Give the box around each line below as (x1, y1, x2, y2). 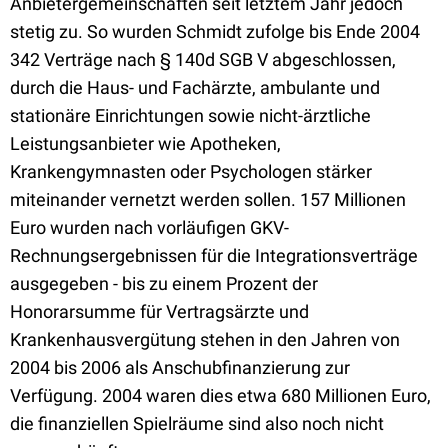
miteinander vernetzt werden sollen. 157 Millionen (10, 189, 406, 210)
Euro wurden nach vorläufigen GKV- (10, 217, 289, 238)
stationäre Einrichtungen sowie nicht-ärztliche (10, 105, 371, 126)
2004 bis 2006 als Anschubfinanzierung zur (10, 357, 350, 378)
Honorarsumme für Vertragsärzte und (10, 301, 309, 322)
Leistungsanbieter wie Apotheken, (10, 133, 281, 154)
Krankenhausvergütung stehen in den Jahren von (10, 329, 400, 350)
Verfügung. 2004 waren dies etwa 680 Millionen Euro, (10, 385, 431, 406)
